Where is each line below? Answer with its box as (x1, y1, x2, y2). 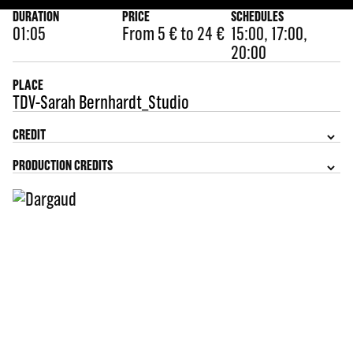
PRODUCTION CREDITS (12, 157, 113, 173)
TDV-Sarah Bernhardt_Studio (12, 91, 189, 113)
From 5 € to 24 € (121, 22, 225, 44)
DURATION (12, 8, 59, 24)
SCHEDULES (231, 8, 284, 24)
